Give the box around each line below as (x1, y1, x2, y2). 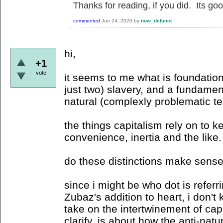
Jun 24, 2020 (102, 17, 132, 23)
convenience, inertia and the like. (64, 131, 222, 143)
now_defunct (141, 17, 172, 23)
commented (73, 17, 100, 23)
